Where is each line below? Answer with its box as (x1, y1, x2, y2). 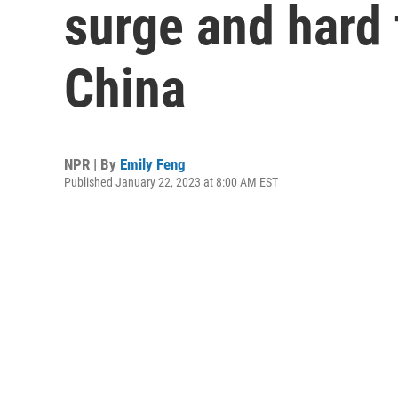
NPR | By (64, 155, 120, 173)
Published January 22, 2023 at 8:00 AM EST (64, 175, 278, 189)
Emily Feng (120, 155, 186, 173)
